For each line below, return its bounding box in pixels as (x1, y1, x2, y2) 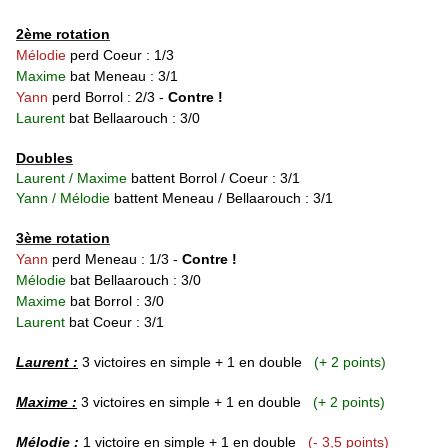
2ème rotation (16, 26, 110, 43)
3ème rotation (16, 230, 110, 247)
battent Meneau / (114, 190, 226, 207)
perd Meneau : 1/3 (48, 251, 173, 268)
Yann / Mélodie (16, 190, 114, 207)
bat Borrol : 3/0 (66, 293, 164, 310)
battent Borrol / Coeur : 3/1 (131, 170, 300, 187)
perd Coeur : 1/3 (66, 47, 174, 64)
